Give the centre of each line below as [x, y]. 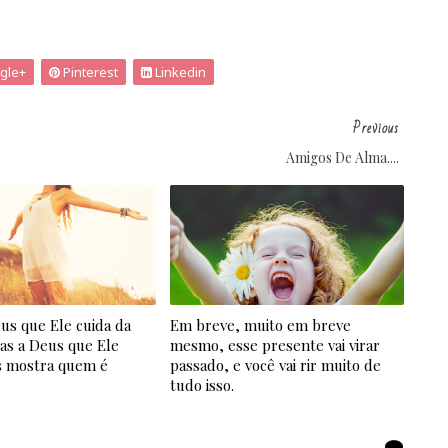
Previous [376, 128]
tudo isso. [202, 385]
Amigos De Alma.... [342, 157]
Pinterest [89, 72]
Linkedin [179, 72]
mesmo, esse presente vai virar [275, 345]
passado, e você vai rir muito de [276, 365]
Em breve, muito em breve [261, 325]
